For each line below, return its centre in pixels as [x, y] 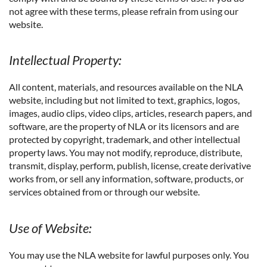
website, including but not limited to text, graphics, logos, [124, 100]
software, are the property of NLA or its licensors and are [124, 126]
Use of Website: [50, 228]
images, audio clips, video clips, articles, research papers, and [131, 113]
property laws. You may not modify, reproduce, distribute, [125, 153]
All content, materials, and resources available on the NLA [126, 87]
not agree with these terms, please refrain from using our [124, 11]
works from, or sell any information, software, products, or [126, 179]
